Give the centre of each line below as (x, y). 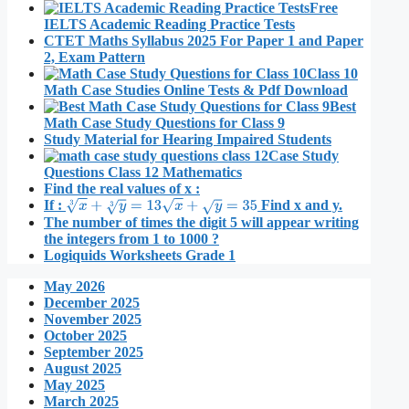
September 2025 (94, 351)
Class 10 (332, 73)
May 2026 (74, 286)
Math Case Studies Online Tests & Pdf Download (196, 89)
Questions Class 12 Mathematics (143, 172)
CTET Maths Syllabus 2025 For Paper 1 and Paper (204, 40)
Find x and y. (300, 204)
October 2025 (85, 335)
